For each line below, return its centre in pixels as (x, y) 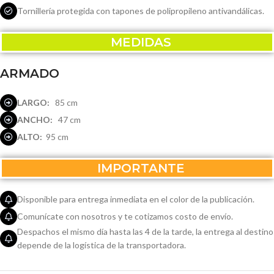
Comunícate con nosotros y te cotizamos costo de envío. (125, 216)
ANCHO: (35, 120)
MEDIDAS (137, 42)
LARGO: (33, 102)
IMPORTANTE (137, 168)
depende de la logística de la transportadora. (102, 245)
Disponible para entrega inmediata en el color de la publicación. (136, 199)
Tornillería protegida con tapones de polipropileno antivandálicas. (141, 11)
